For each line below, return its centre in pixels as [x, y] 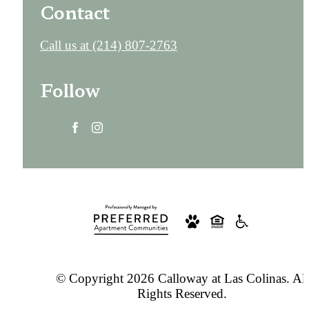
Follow [70, 89]
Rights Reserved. [182, 294]
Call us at [64, 45]
